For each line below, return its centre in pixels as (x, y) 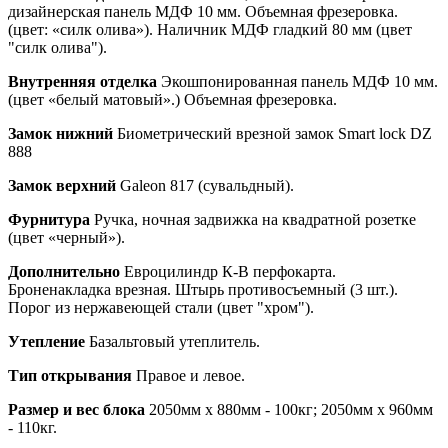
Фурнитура (49, 219)
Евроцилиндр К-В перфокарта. (228, 271)
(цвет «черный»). (66, 237)
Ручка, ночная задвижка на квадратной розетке (253, 219)
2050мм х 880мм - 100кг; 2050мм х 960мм (289, 409)
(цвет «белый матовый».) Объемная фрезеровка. (172, 99)
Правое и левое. (188, 375)
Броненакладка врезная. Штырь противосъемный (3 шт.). (203, 289)
